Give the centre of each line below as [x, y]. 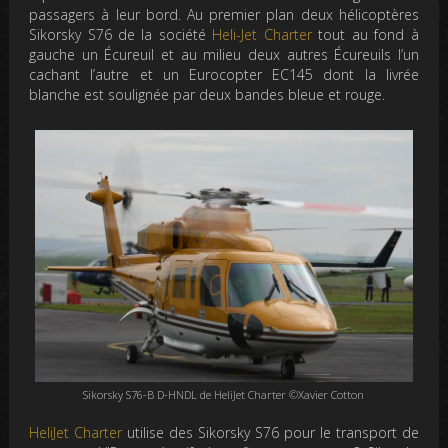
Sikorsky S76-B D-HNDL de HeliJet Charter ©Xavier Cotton [224, 394]
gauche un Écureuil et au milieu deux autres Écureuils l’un [224, 54]
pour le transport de [351, 432]
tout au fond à [365, 34]
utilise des [160, 432]
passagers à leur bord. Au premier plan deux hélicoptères [224, 14]
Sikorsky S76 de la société [121, 34]
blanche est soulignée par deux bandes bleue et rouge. [207, 94]
